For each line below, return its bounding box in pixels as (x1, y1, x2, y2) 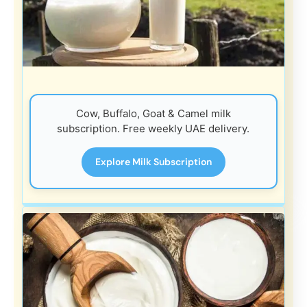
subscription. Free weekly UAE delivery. (57, 121, 250, 135)
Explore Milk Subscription (95, 155, 212, 168)
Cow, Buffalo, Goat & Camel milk (75, 106, 231, 120)
